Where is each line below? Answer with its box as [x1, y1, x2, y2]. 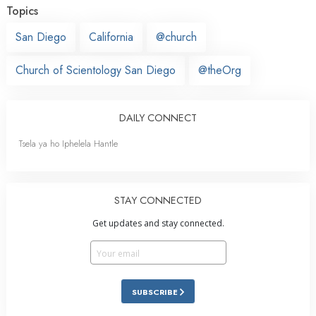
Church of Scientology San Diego [16, 61, 176, 78]
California [89, 28, 133, 45]
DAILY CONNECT [119, 110, 197, 125]
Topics [6, 2, 38, 19]
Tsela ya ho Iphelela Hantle [19, 136, 118, 150]
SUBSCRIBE [132, 286, 180, 298]
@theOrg [198, 61, 241, 78]
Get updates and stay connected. [92, 217, 224, 229]
